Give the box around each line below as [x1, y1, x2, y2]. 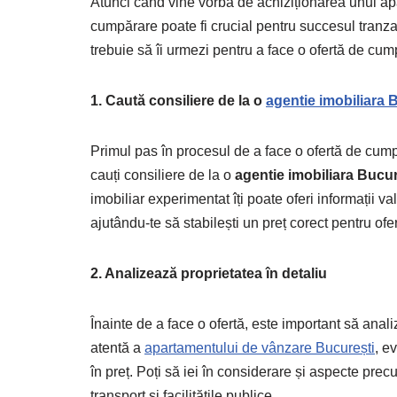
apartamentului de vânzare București [144, 340, 375, 355]
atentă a [90, 340, 144, 355]
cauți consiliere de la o [90, 167, 235, 183]
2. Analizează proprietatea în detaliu [90, 266, 327, 281]
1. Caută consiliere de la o [90, 93, 266, 108]
